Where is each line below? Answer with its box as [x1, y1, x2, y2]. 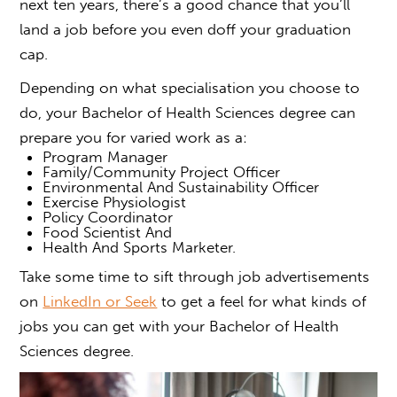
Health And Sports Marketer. [42, 237, 245, 256]
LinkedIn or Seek [43, 292, 158, 310]
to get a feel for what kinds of [157, 292, 367, 310]
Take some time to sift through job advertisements [19, 267, 370, 285]
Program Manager [42, 147, 172, 166]
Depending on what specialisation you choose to [19, 78, 361, 97]
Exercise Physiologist [42, 192, 191, 211]
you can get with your [53, 316, 206, 335]
